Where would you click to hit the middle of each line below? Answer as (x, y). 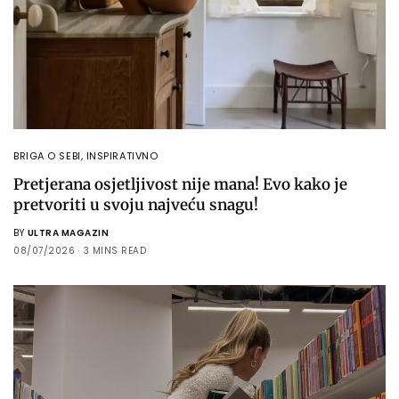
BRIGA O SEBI (47, 155)
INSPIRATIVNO (122, 155)
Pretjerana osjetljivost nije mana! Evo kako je (180, 184)
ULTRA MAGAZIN (68, 232)
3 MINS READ (114, 250)
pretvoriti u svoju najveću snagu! (136, 204)
